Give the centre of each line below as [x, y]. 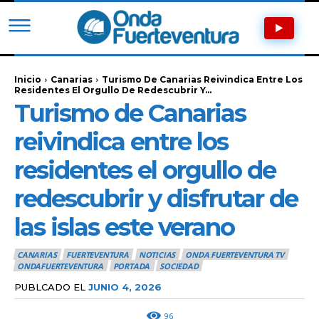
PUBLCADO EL [50, 287]
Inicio [28, 79]
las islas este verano [124, 227]
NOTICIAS [157, 255]
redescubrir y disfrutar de [156, 198]
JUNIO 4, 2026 [125, 287]
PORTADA [131, 266]
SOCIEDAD [179, 266]
